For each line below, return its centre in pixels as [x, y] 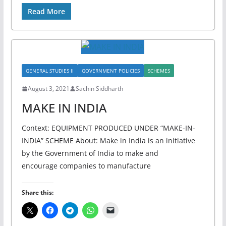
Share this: [37, 192]
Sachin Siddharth [99, 89]
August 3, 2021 [48, 89]
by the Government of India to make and [90, 153]
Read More [46, 11]
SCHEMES [159, 71]
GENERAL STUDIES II [49, 71]
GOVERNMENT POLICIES [110, 71]
